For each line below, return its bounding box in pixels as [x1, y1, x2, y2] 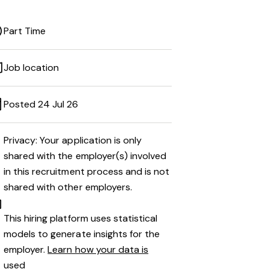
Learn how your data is [47, 243, 149, 256]
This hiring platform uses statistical [4, 212, 158, 225]
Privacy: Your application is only [4, 134, 142, 147]
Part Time [4, 25, 46, 37]
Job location [4, 61, 59, 74]
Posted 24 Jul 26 [4, 98, 79, 110]
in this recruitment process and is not [4, 165, 170, 178]
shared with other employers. [4, 181, 132, 193]
